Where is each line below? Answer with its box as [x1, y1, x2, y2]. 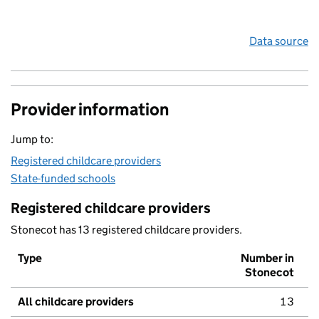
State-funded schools [11, 172, 115, 186]
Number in [241, 251, 294, 266]
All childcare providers [18, 295, 134, 309]
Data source [249, 34, 308, 48]
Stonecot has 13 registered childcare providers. [11, 223, 242, 237]
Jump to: [11, 132, 53, 147]
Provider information [11, 99, 169, 120]
